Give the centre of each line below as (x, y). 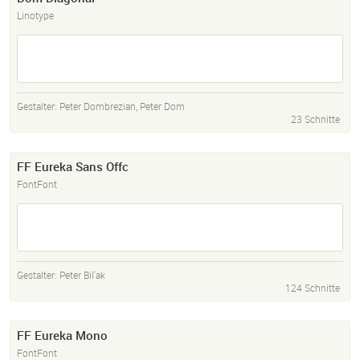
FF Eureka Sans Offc (73, 167)
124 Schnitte (313, 288)
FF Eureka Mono (62, 335)
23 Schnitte (315, 119)
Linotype (35, 16)
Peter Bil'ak (82, 275)
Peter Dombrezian (98, 106)
